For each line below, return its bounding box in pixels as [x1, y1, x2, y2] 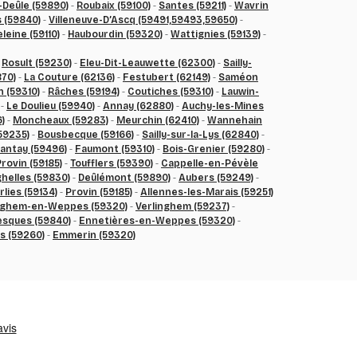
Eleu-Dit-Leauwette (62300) [80, 57, 215, 69]
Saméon [218, 72, 258, 83]
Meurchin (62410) [116, 115, 199, 126]
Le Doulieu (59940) [6, 100, 95, 112]
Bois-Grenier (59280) [163, 143, 265, 155]
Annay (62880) [103, 100, 174, 112]
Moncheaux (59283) [13, 115, 108, 126]
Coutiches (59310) [127, 86, 214, 97]
